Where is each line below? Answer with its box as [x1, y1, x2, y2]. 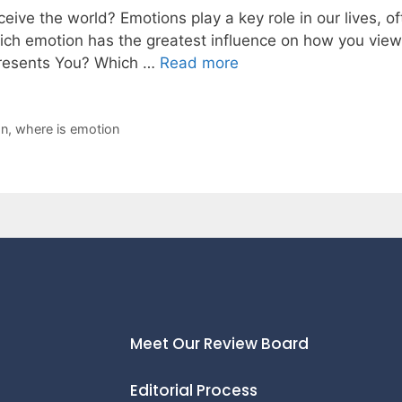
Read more [160, 54, 239, 73]
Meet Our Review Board [129, 333, 309, 355]
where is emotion [14, 121, 119, 137]
